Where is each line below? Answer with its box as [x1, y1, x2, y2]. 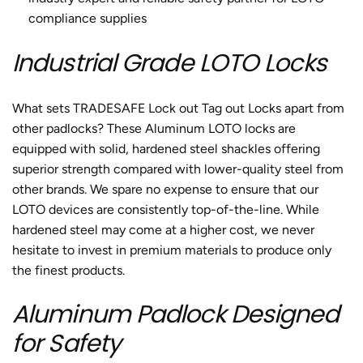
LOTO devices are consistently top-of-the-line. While [12, 201, 319, 217]
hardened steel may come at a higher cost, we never [12, 221, 314, 237]
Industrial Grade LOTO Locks [12, 45, 327, 80]
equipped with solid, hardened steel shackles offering [12, 140, 320, 156]
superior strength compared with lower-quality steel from [12, 160, 344, 177]
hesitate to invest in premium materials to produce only [12, 241, 331, 258]
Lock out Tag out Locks [145, 100, 281, 116]
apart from [281, 100, 344, 116]
